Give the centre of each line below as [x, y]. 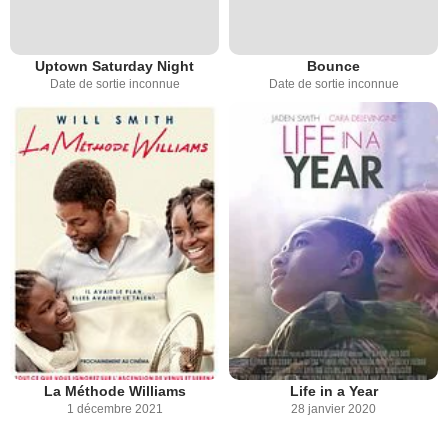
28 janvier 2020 [333, 409]
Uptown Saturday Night [114, 65]
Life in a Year [333, 391]
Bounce [333, 65]
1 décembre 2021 [114, 409]
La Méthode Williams [114, 391]
